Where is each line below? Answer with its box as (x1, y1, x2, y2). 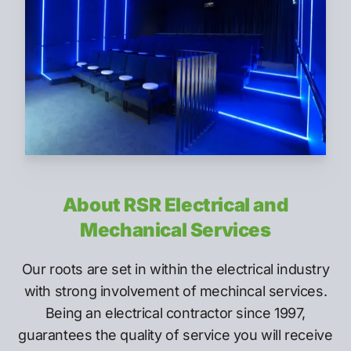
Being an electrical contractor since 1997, (45, 305, 306, 322)
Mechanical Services (80, 219, 271, 242)
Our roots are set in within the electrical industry (21, 261, 330, 278)
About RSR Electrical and (62, 194, 289, 217)
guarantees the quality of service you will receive (18, 327, 333, 344)
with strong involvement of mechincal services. (24, 283, 327, 300)
